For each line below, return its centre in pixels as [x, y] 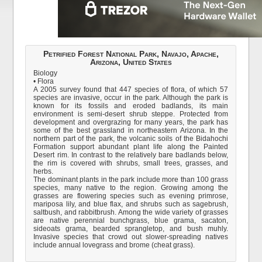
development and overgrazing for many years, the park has [131, 122]
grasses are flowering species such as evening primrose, [131, 196]
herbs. [44, 171]
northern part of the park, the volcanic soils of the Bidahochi [131, 139]
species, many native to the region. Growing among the [131, 188]
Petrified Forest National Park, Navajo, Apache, [131, 54]
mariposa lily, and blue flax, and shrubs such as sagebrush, [131, 204]
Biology [46, 73]
